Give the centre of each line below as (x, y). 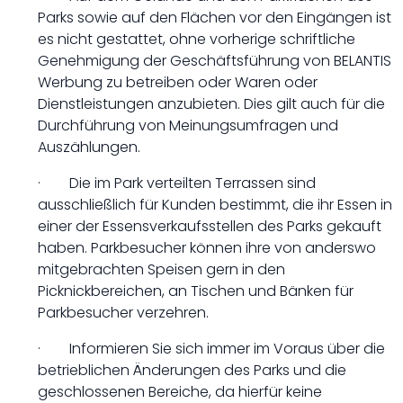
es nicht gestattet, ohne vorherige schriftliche (197, 39)
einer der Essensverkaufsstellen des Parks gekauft (210, 226)
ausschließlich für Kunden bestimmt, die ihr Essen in (215, 205)
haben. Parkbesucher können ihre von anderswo (207, 248)
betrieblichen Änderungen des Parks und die (192, 370)
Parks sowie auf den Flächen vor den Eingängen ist (215, 18)
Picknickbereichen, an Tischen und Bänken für (196, 291)
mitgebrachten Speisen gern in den (161, 269)
